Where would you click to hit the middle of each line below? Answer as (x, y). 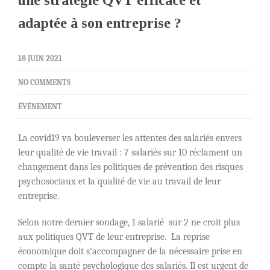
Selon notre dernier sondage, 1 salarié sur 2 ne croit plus (129, 223)
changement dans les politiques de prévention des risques (130, 167)
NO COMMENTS (44, 83)
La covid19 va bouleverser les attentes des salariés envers (130, 138)
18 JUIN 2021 (40, 58)
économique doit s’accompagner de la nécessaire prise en (130, 252)
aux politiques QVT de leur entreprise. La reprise (114, 237)
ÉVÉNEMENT (40, 107)
